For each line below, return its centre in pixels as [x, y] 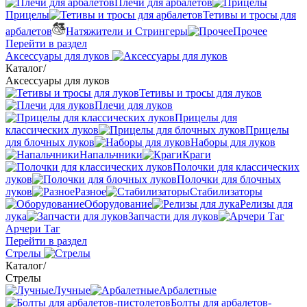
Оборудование [118, 204]
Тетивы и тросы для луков [200, 93]
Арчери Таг [33, 229]
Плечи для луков [134, 105]
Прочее [250, 31]
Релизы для [266, 204]
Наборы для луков [233, 142]
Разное [90, 192]
